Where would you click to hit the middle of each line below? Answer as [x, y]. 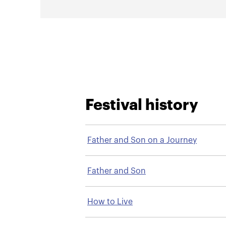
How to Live [110, 202]
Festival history [142, 105]
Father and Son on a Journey [142, 140]
